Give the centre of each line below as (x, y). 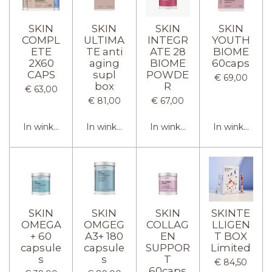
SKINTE (231, 213)
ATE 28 (168, 51)
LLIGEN (231, 224)
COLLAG (168, 224)
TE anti (104, 51)
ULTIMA (104, 40)
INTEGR (168, 40)
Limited (231, 247)
